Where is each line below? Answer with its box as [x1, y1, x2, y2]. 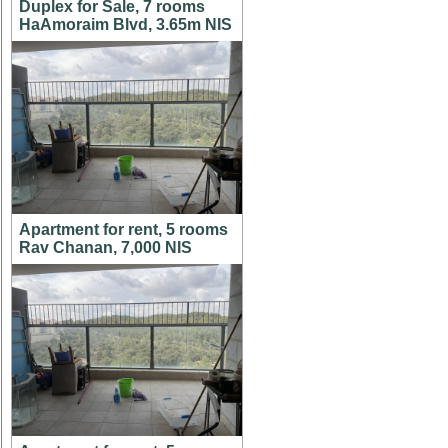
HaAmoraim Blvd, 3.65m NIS [19, 16, 232, 34]
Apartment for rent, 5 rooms [19, 220, 228, 238]
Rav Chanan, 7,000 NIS [19, 238, 192, 256]
